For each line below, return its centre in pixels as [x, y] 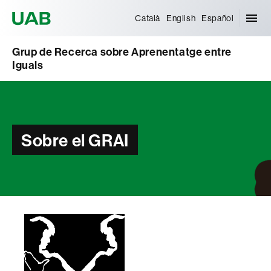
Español [218, 18]
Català [148, 18]
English [181, 18]
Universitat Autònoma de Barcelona [142, 10]
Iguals [28, 65]
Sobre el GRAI [75, 139]
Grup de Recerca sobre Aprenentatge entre [122, 52]
